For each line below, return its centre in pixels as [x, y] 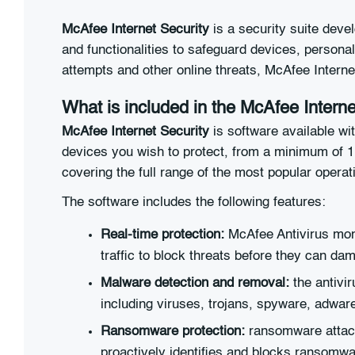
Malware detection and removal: [195, 284]
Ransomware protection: [173, 332]
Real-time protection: [162, 235]
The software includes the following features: [194, 203]
